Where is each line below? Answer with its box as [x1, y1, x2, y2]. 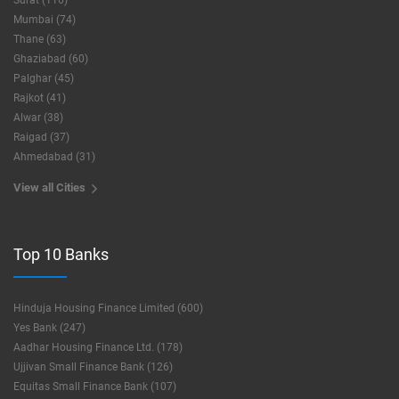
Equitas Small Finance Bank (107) [13, 380, 176, 393]
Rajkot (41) [13, 92, 66, 104]
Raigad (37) [13, 131, 69, 143]
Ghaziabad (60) [13, 53, 88, 65]
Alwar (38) [13, 111, 63, 124]
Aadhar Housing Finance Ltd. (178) [13, 341, 183, 354]
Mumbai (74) [13, 13, 76, 26]
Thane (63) [13, 33, 66, 45]
